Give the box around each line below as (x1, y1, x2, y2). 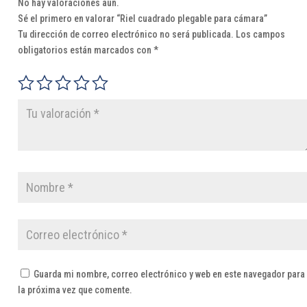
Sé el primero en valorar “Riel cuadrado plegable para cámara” (17, 13, 267, 25)
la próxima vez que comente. (17, 284, 132, 296)
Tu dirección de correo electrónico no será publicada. (17, 29, 234, 40)
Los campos (235, 29, 285, 40)
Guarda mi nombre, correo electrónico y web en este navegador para (33, 269, 305, 280)
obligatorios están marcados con (17, 45, 153, 56)
